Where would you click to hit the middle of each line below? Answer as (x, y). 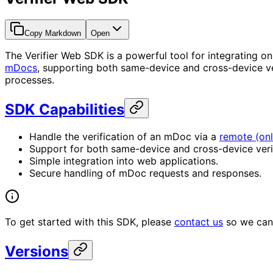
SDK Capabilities (65, 109)
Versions (37, 251)
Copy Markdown (53, 33)
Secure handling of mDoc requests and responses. (145, 173)
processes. (30, 80)
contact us (199, 222)
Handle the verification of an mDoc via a (124, 136)
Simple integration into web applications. (124, 161)
